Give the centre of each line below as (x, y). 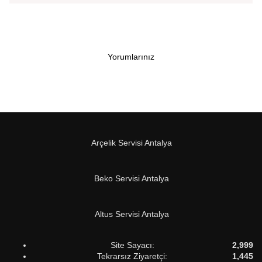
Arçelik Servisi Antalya (132, 142)
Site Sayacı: (132, 245)
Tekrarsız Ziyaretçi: (132, 256)
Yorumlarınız (131, 56)
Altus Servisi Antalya (132, 214)
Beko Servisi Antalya (132, 178)
